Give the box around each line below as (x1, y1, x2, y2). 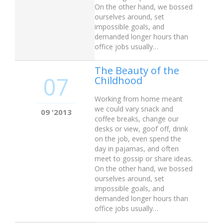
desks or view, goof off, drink (95, 123, 188, 133)
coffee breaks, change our (95, 113, 179, 123)
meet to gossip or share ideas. (95, 153, 193, 163)
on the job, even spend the (95, 133, 181, 143)
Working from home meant (95, 94, 183, 104)
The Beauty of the (95, 64, 179, 77)
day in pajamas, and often (95, 143, 179, 153)
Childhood (95, 74, 142, 87)
